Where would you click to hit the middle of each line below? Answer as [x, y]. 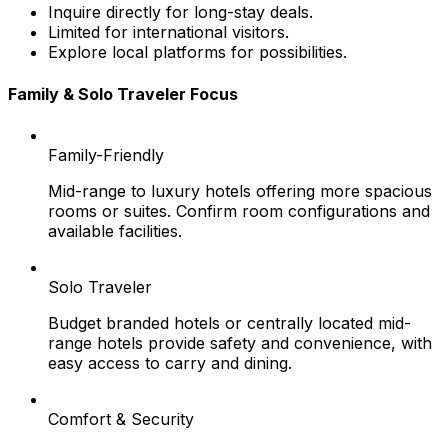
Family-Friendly [106, 154]
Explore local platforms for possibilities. [197, 52]
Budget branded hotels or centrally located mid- [229, 322]
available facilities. [115, 230]
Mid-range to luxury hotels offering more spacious [240, 190]
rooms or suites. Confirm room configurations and [239, 210]
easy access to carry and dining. [170, 362]
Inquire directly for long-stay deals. [180, 12]
